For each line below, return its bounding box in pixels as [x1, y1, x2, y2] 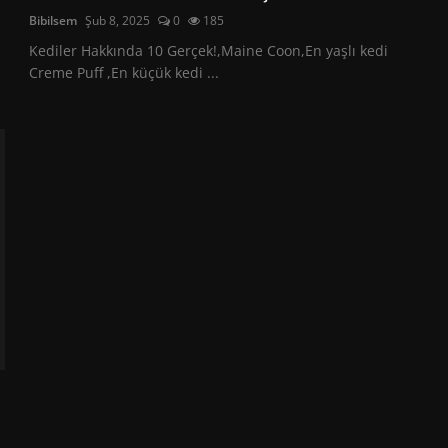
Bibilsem [29, 11, 78, 29]
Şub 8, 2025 [85, 11, 151, 29]
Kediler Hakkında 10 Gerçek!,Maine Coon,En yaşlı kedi [29, 40, 389, 60]
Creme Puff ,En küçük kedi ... [29, 62, 220, 82]
